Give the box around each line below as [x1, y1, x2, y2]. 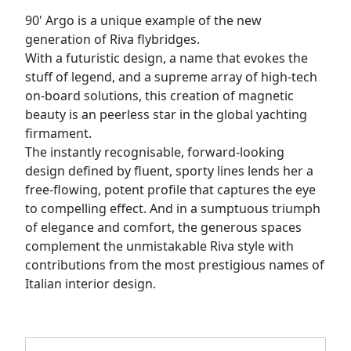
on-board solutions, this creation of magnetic [25, 86, 294, 104]
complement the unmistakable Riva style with [25, 237, 294, 255]
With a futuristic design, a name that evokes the [25, 49, 308, 67]
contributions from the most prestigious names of [25, 255, 324, 273]
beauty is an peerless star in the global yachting [25, 105, 307, 123]
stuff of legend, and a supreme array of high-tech [25, 67, 317, 85]
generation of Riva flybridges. [25, 30, 200, 48]
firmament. [25, 124, 92, 142]
